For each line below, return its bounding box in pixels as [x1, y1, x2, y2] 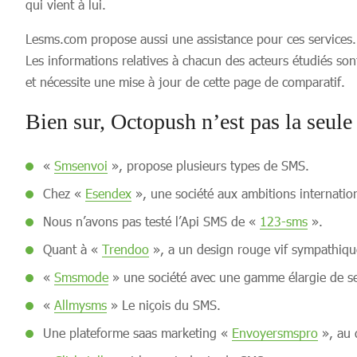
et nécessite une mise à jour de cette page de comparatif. [25, 74, 345, 89]
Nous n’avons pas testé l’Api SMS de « [43, 214, 260, 229]
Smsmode [54, 269, 108, 284]
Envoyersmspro [232, 325, 318, 340]
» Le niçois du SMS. [107, 297, 221, 312]
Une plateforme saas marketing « [43, 325, 232, 340]
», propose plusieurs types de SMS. [108, 158, 309, 173]
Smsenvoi [54, 158, 108, 173]
